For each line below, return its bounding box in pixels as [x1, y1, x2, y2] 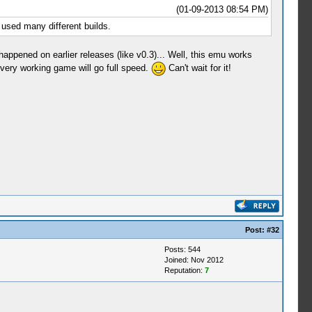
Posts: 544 [164, 245, 201, 253]
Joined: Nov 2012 [164, 256, 224, 264]
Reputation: [164, 266, 205, 274]
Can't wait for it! [165, 62, 231, 73]
